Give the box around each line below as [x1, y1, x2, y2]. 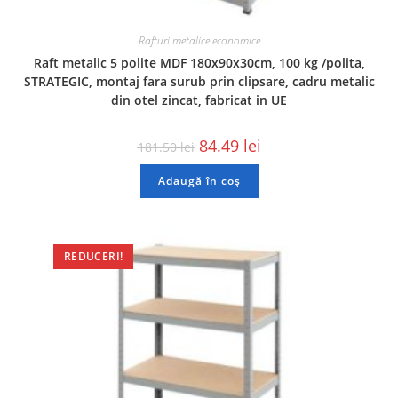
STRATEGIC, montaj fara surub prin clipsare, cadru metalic [23, 72, 375, 90]
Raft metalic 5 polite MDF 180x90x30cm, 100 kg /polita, [33, 53, 365, 71]
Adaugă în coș [157, 172, 241, 188]
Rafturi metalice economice [138, 32, 260, 48]
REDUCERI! [63, 249, 123, 265]
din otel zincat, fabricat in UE [111, 91, 287, 108]
